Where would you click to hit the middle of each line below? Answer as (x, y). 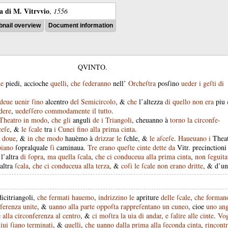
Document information (81, 25)
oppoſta (108, 206)
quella (67, 156)
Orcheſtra (142, 83)
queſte (126, 147)
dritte (195, 166)
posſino (168, 83)
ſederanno (97, 83)
